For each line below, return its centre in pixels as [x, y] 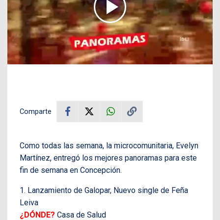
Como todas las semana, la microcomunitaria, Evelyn [109, 145]
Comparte [36, 111]
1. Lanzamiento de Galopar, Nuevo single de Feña [104, 190]
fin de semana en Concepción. [71, 170]
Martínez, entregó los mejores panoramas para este [108, 158]
